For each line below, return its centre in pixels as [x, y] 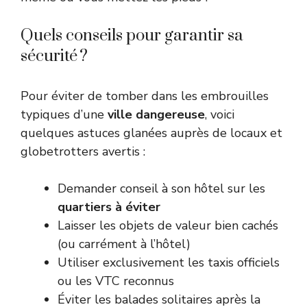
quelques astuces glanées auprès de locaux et [151, 133]
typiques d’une [64, 115]
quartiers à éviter [109, 207]
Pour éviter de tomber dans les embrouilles [145, 96]
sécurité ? [54, 57]
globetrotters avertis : [83, 152]
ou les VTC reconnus [116, 281]
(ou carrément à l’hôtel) [124, 244]
